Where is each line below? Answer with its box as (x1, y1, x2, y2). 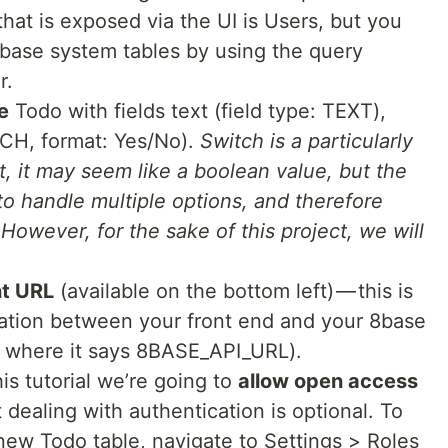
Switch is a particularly (200, 129, 413, 153)
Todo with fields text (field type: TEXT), (9, 99, 386, 123)
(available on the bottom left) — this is (54, 279, 413, 303)
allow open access (238, 369, 418, 393)
